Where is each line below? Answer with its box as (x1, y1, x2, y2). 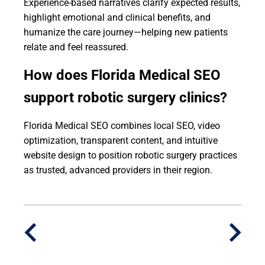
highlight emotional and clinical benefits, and (24, 12, 211, 23)
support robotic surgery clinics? (24, 89, 227, 106)
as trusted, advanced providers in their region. (24, 164, 212, 176)
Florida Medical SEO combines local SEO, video (24, 120, 220, 131)
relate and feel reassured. (24, 41, 128, 53)
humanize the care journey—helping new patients (24, 27, 228, 38)
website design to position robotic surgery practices (24, 150, 237, 161)
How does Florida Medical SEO (24, 67, 221, 83)
